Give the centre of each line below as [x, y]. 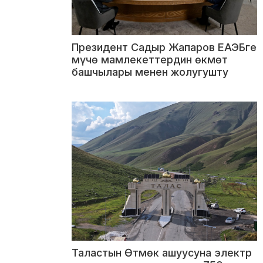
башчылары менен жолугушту [150, 72]
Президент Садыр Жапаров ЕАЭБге [164, 47]
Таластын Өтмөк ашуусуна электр [162, 252]
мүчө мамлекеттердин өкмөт [150, 59]
